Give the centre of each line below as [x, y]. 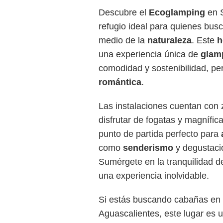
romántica [120, 82]
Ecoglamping [177, 12]
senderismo [148, 148]
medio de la [123, 40]
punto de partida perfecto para [160, 134]
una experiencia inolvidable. [154, 176]
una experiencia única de [150, 54]
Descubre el [124, 12]
